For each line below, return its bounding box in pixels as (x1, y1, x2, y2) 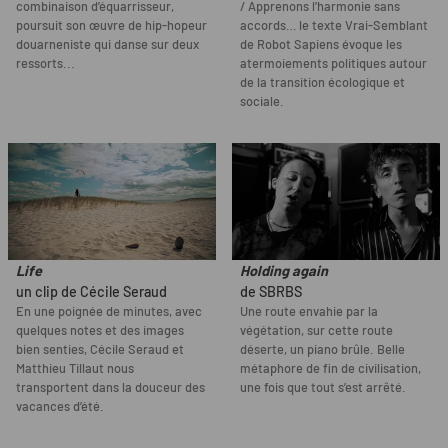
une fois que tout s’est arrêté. (240, 379, 406, 396)
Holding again (240, 262, 328, 280)
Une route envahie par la (240, 303, 378, 320)
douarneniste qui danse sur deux (16, 36, 199, 53)
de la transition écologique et (240, 74, 405, 91)
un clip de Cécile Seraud (16, 283, 167, 301)
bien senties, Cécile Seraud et (16, 341, 184, 358)
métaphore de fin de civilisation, (240, 360, 421, 377)
